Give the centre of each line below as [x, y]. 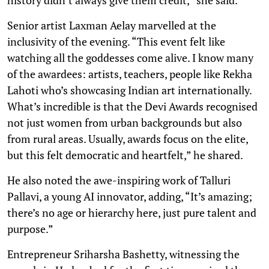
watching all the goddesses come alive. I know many [130, 57]
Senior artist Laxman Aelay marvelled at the [112, 25]
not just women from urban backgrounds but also [125, 122]
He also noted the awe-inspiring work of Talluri [119, 180]
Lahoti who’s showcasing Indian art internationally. [129, 90]
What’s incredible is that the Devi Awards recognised [132, 106]
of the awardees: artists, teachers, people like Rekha [130, 74]
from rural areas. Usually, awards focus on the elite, [128, 138]
